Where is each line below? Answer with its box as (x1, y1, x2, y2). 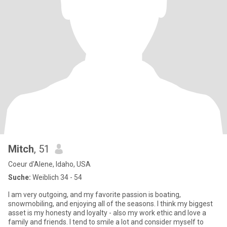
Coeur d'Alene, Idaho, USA (8, 160, 91, 168)
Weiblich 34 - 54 (31, 173, 82, 181)
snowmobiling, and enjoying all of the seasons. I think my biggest (8, 200, 213, 208)
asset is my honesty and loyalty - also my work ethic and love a (8, 209, 206, 217)
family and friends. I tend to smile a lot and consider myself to (8, 218, 204, 226)
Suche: (8, 173, 31, 181)
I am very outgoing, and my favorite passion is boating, (8, 191, 181, 199)
